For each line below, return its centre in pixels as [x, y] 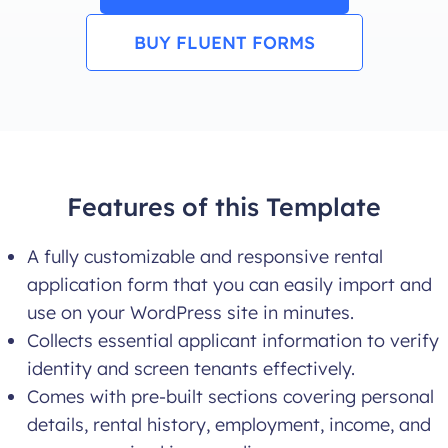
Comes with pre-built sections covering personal [230, 397]
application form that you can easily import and [229, 285]
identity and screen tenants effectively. [191, 369]
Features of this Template [224, 207]
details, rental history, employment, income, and [229, 425]
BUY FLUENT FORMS [224, 42]
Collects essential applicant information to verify [233, 341]
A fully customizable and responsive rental [205, 257]
